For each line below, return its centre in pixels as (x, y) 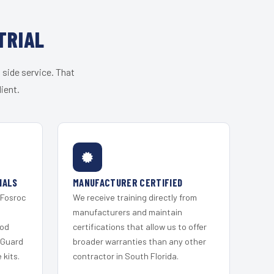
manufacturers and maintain (128, 212)
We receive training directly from (135, 197)
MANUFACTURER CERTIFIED (128, 182)
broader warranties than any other (139, 241)
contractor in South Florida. (126, 256)
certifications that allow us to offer (140, 227)
